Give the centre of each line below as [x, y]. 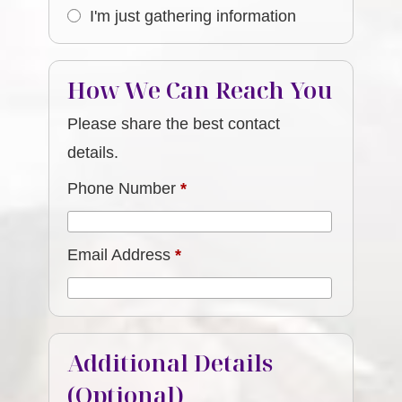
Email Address [122, 255]
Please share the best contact [174, 124]
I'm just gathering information [193, 16]
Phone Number [124, 188]
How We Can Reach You [201, 90]
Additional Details [170, 363]
